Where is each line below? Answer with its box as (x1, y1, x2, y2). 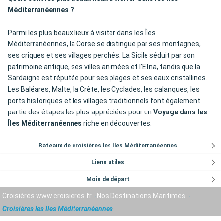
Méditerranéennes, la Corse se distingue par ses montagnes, (8, 40, 201, 48)
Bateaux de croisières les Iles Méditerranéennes (38, 142, 178, 149)
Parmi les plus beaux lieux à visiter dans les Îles (8, 29, 156, 37)
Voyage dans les (153, 108, 207, 116)
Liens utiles (91, 159, 125, 166)
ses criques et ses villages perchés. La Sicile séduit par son (8, 51, 195, 60)
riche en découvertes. (82, 119, 152, 128)
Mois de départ (86, 176, 130, 183)
